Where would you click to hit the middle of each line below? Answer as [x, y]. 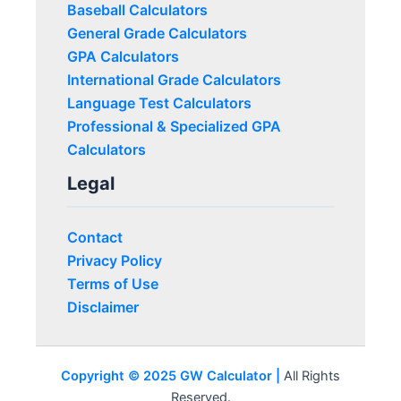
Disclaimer [103, 307]
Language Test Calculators [159, 103]
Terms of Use [113, 284]
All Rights [310, 376]
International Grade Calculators [174, 80]
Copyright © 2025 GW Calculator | [171, 376]
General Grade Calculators [157, 34]
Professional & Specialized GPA [174, 127]
